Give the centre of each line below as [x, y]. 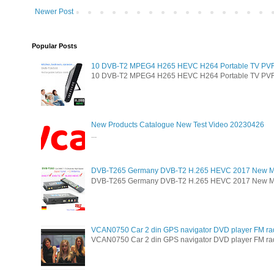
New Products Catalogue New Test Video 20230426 [177, 125]
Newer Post [54, 12]
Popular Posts [54, 46]
